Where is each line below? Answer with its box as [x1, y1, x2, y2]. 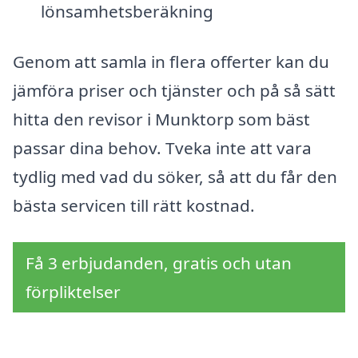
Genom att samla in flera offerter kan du [13, 50, 329, 74]
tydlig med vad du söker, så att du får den [13, 165, 337, 189]
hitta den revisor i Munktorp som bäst [13, 108, 310, 131]
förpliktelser [26, 280, 121, 303]
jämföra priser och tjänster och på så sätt [13, 79, 336, 102]
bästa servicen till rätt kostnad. [13, 194, 255, 217]
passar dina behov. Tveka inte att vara [13, 137, 312, 160]
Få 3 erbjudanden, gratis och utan [26, 251, 292, 274]
